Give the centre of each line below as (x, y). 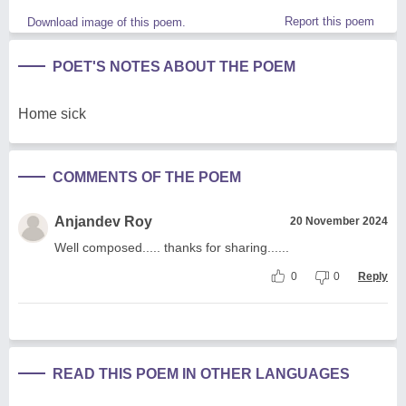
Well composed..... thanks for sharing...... (172, 248)
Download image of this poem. (106, 23)
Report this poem (329, 22)
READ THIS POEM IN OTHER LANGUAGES (201, 374)
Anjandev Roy (103, 222)
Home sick (52, 114)
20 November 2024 (339, 222)
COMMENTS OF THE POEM (147, 178)
